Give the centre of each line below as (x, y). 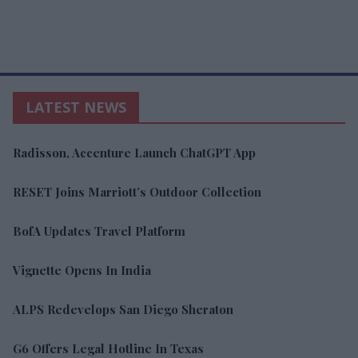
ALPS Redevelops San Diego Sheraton (123, 309)
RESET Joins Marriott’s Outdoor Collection (137, 191)
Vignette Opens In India (82, 270)
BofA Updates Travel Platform (99, 231)
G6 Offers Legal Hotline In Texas (108, 348)
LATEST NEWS (76, 107)
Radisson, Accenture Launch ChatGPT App (134, 152)
